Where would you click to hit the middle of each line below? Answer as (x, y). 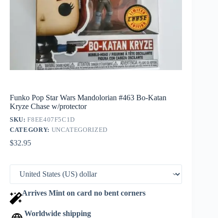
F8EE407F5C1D (51, 120)
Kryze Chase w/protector (48, 107)
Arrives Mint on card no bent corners (84, 193)
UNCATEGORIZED (79, 130)
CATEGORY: (31, 130)
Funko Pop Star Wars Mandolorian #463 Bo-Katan (88, 98)
